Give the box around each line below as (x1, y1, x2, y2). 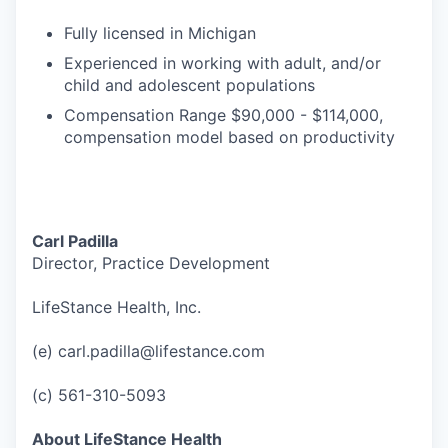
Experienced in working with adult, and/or (64, 53, 381, 73)
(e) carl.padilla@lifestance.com (32, 341, 265, 361)
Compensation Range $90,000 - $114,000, (64, 105, 383, 125)
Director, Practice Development (32, 253, 270, 273)
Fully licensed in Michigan (64, 23, 256, 43)
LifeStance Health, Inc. (32, 297, 201, 317)
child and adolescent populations (64, 75, 315, 95)
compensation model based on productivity (64, 127, 395, 147)
